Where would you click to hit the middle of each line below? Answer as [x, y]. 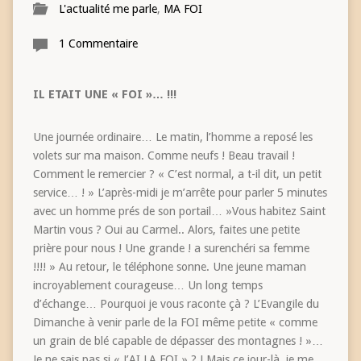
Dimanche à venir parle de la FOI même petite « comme [175, 322]
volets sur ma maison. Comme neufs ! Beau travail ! [164, 155]
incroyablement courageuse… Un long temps [147, 285]
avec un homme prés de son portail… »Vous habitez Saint [179, 211]
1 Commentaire [98, 43]
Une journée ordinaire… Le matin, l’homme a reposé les [172, 137]
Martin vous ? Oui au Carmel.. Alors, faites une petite [166, 229]
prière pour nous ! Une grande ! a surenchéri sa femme [171, 248]
